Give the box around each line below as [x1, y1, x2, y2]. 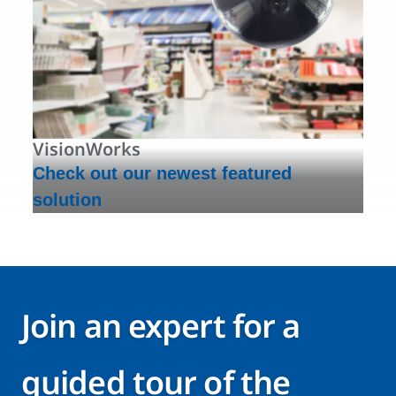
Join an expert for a [21, 304, 301, 348]
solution [33, 190, 102, 210]
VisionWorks [33, 137, 141, 162]
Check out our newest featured [33, 164, 292, 184]
